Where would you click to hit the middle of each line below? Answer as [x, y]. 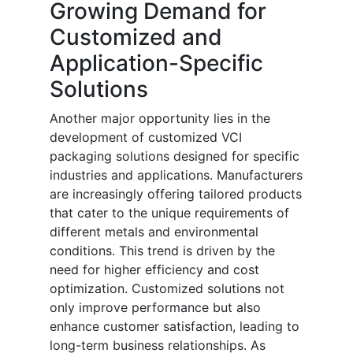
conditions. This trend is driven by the [162, 251]
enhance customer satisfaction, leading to [175, 327]
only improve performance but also [155, 308]
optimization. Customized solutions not [167, 289]
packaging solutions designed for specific [175, 156]
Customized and [136, 37]
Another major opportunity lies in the [160, 119]
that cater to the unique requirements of [169, 213]
